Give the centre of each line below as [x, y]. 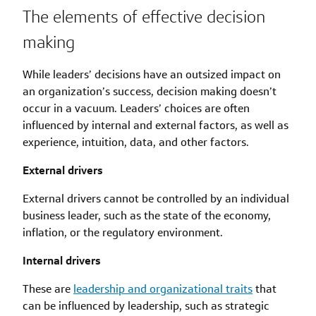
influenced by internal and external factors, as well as [156, 125]
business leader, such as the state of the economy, [147, 215]
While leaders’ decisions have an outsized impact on [152, 74]
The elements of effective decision [144, 16]
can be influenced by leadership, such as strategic [146, 305]
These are [48, 288]
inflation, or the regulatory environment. [123, 232]
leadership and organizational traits [163, 288]
